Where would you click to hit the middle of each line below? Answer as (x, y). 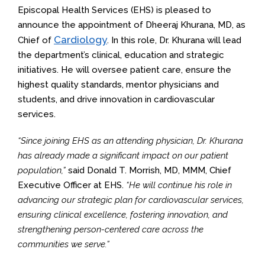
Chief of (36, 41)
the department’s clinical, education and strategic (121, 55)
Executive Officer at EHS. (72, 185)
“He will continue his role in (179, 185)
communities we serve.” (64, 245)
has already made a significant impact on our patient (123, 156)
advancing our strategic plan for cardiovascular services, (131, 200)
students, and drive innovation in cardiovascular (116, 100)
